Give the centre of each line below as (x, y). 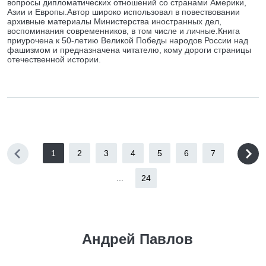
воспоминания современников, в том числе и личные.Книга (123, 31)
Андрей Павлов (137, 239)
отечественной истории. (54, 59)
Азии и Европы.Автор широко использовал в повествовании (123, 12)
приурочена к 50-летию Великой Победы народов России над (128, 40)
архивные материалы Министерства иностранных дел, (114, 21)
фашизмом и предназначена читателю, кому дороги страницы (129, 50)
